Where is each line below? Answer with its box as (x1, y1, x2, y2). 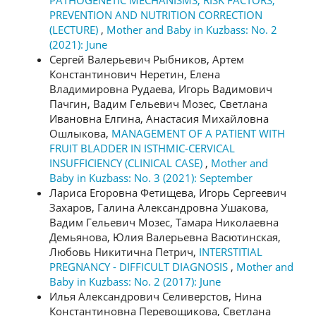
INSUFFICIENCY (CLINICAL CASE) (49, 155, 205, 170)
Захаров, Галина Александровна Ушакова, (49, 200, 269, 214)
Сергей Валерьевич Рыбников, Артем (49, 51, 244, 66)
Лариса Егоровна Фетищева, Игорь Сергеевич (49, 185, 286, 200)
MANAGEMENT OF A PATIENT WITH (111, 126, 285, 140)
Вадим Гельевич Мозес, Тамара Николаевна (49, 214, 279, 229)
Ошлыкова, (49, 126, 111, 140)
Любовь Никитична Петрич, (49, 244, 199, 259)
